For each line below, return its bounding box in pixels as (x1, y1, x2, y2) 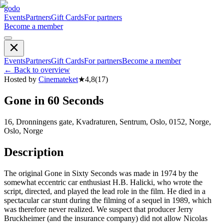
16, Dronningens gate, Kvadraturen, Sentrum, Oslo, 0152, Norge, (4, 117, 211, 126)
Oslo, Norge (4, 126, 43, 135)
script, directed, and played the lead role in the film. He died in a (4, 186, 205, 195)
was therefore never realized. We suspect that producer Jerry (4, 204, 193, 213)
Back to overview (14, 65, 70, 74)
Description (4, 145, 63, 158)
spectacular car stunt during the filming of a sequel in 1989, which (4, 195, 211, 204)
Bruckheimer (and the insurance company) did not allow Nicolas (4, 213, 207, 222)
